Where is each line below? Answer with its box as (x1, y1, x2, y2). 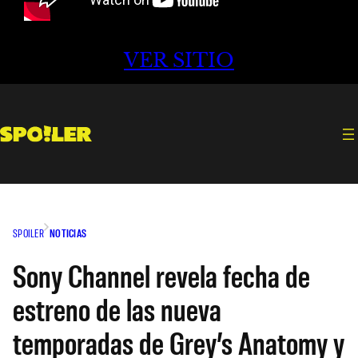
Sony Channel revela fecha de (13, 255, 310, 294)
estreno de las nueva (13, 288, 221, 328)
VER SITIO (124, 49, 234, 73)
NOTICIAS (49, 225, 87, 240)
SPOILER (13, 225, 44, 240)
